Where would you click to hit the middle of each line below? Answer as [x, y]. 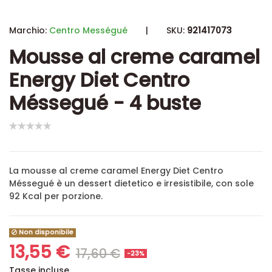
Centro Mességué [88, 30]
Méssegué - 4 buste [105, 103]
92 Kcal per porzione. [56, 196]
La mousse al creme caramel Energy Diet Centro [116, 171]
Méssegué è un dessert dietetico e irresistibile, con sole [131, 184]
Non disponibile [46, 233]
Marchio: [28, 30]
